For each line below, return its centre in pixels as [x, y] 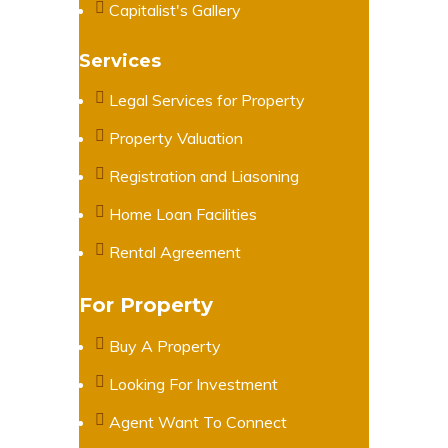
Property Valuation [176, 137]
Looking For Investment [193, 383]
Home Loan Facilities [183, 213]
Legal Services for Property [207, 99]
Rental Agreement [175, 251]
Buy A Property [165, 345]
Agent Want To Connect [198, 421]
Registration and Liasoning [204, 175]
